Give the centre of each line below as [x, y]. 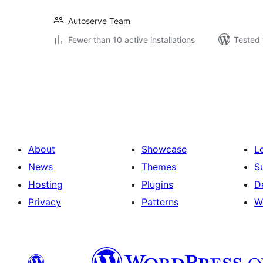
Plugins [157, 184]
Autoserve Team [99, 21]
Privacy [45, 202]
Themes [159, 167]
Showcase [164, 149]
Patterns [160, 202]
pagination [87, 87]
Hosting [45, 184]
